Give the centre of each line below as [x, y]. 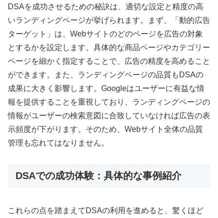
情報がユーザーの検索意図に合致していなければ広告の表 [109, 116]
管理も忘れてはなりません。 [58, 143]
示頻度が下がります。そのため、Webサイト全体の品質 [105, 129]
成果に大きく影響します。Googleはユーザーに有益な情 [106, 89]
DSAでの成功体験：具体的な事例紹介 [99, 176]
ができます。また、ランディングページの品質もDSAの [106, 75]
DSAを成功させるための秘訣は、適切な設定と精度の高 [106, 7]
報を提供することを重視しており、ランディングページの [109, 102]
